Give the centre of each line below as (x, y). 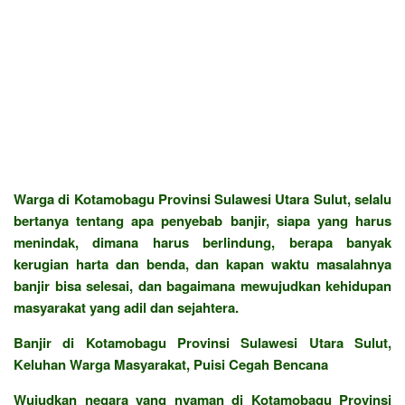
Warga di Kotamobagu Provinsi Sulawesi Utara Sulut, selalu (202, 198)
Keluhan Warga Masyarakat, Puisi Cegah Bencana (171, 364)
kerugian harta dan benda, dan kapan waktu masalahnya (202, 264)
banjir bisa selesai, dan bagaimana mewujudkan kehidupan (202, 285)
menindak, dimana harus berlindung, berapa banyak (202, 242)
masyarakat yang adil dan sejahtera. (126, 307)
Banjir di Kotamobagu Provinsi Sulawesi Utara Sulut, (202, 342)
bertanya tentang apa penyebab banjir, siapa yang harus (202, 220)
